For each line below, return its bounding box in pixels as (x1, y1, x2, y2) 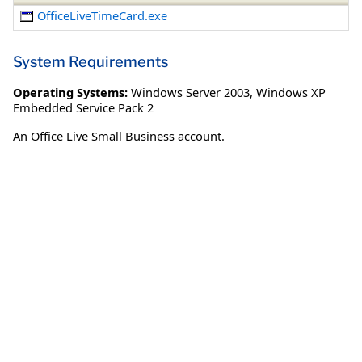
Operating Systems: (13, 83, 128, 100)
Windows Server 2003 (131, 83, 250, 100)
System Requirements (13, 52, 168, 71)
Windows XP (256, 83, 326, 100)
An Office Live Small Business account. (13, 127, 225, 144)
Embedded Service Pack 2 (13, 99, 154, 116)
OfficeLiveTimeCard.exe (37, 7, 168, 24)
